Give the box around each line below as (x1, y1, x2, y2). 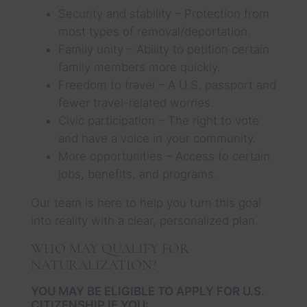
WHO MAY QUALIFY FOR (30, 239, 189, 257)
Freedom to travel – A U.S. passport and (58, 77, 276, 92)
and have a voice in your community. (58, 131, 256, 145)
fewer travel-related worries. (58, 95, 214, 110)
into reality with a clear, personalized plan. (30, 213, 258, 228)
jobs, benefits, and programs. (58, 167, 217, 181)
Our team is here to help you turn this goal (30, 195, 261, 210)
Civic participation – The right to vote (58, 113, 259, 127)
